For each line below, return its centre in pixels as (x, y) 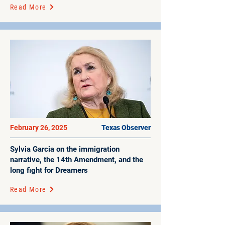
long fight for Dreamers (49, 170)
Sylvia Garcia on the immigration (65, 149)
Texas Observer (126, 128)
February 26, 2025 (39, 128)
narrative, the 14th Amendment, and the (77, 160)
